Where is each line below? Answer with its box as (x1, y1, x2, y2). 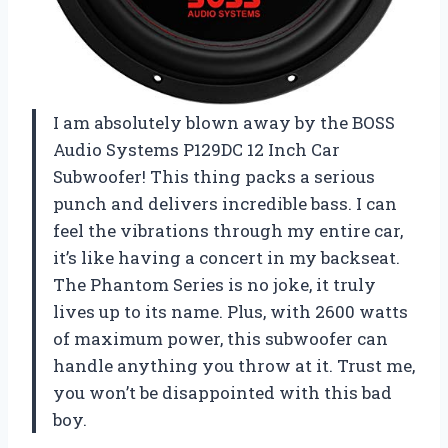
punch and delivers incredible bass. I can (53, 191, 397, 215)
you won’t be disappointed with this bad (53, 380, 392, 404)
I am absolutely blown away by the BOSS (53, 110, 395, 134)
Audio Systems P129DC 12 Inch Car (53, 137, 340, 161)
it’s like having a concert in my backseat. (53, 245, 400, 269)
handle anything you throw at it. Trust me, (53, 353, 415, 377)
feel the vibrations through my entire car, (53, 218, 403, 242)
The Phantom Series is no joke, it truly (53, 272, 376, 296)
